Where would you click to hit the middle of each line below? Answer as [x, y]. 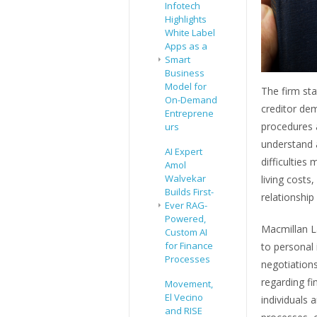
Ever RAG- [186, 206]
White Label [190, 33]
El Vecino [184, 298]
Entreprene [189, 114]
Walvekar [185, 179]
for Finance [189, 246]
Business [185, 73]
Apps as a [186, 46]
